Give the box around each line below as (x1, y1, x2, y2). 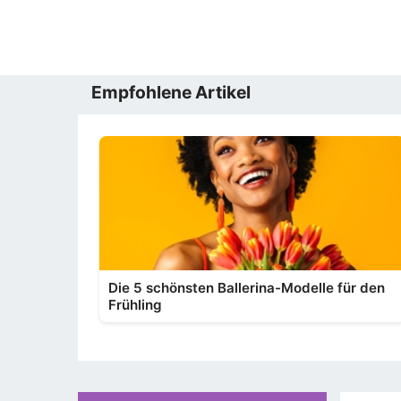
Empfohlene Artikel (91, 81, 251, 103)
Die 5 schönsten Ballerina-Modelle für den (108, 279, 385, 296)
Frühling (108, 296, 162, 313)
